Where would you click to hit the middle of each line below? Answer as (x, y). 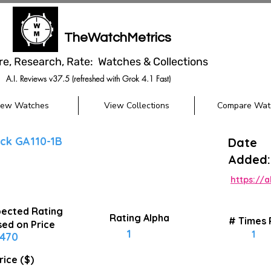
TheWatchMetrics (117, 38)
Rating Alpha (139, 218)
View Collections (136, 106)
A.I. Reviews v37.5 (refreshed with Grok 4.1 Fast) (88, 79)
